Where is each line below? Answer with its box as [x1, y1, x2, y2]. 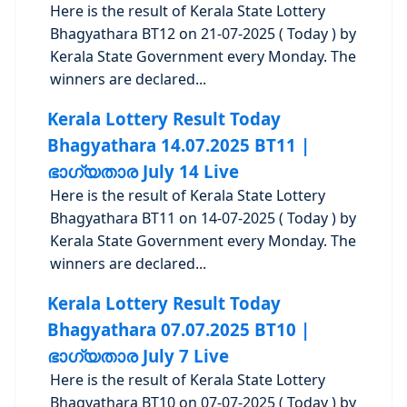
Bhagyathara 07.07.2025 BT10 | [46, 318, 310, 341]
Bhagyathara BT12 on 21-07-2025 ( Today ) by [50, 24, 357, 44]
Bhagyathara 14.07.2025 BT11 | [46, 134, 310, 156]
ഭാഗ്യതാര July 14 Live [46, 160, 239, 183]
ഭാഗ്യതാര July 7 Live [46, 344, 229, 367]
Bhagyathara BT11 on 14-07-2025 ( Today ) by [50, 208, 357, 228]
